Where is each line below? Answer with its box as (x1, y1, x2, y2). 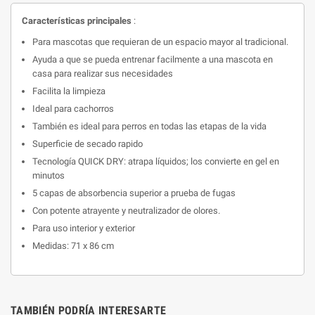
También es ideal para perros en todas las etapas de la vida (32, 121, 269, 131)
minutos (32, 170, 67, 181)
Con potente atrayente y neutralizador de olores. (32, 205, 220, 216)
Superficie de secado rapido (32, 139, 143, 149)
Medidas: (32, 240, 71, 251)
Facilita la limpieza (32, 86, 105, 96)
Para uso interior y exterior (32, 223, 137, 233)
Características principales (22, 15, 131, 26)
